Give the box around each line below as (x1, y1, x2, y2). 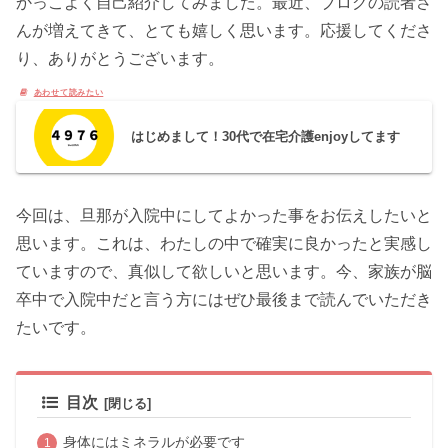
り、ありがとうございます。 (16, 49, 224, 67)
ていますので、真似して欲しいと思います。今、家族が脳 (16, 263, 432, 281)
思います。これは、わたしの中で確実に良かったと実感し (16, 235, 432, 253)
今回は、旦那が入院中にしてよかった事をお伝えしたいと (16, 207, 432, 225)
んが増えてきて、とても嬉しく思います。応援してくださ (16, 21, 432, 39)
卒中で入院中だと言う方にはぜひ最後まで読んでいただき (16, 291, 432, 309)
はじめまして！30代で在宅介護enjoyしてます (131, 129, 401, 145)
